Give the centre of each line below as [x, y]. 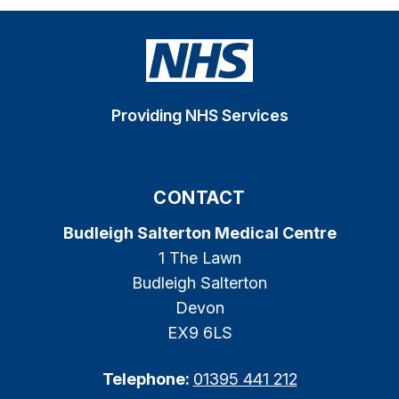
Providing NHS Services [199, 115]
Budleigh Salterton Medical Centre [199, 233]
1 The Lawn [199, 258]
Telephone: [147, 379]
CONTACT [199, 198]
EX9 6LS [199, 333]
